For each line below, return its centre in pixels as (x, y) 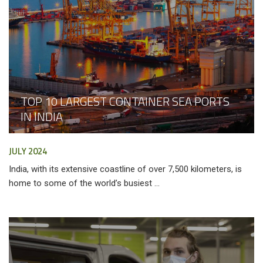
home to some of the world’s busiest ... (84, 183)
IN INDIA (42, 117)
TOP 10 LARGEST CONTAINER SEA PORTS (125, 102)
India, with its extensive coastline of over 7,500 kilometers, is (125, 169)
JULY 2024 (28, 151)
